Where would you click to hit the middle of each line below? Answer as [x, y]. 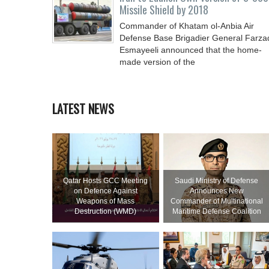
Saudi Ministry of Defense [217, 181]
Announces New [216, 191]
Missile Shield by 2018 [164, 10]
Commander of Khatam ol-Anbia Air [187, 26]
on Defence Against [105, 191]
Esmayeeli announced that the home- [191, 50]
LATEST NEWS [83, 109]
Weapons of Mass [106, 201]
